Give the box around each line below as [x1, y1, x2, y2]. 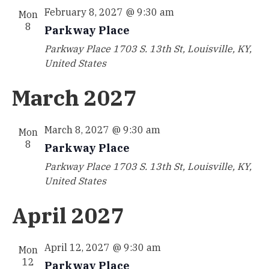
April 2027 [11, 201, 124, 229]
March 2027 [11, 83, 137, 112]
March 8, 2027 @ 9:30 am [44, 124, 160, 136]
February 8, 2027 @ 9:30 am [44, 6, 174, 18]
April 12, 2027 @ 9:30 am [44, 241, 161, 253]
